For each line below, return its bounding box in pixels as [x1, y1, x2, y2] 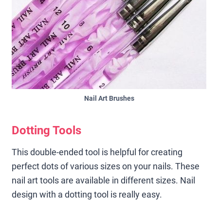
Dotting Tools [12, 123, 81, 137]
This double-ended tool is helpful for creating [12, 146, 182, 157]
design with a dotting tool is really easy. [12, 189, 162, 200]
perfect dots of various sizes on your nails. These [12, 161, 200, 171]
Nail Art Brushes [84, 94, 134, 103]
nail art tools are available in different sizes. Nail [12, 175, 195, 185]
